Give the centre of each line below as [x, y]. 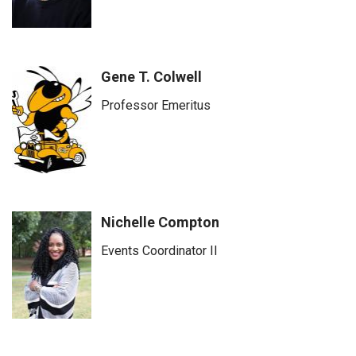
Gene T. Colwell [151, 77]
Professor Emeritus [156, 105]
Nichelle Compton [160, 222]
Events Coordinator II [159, 251]
